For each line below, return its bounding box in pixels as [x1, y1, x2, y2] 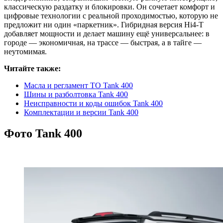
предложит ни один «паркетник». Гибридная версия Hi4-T [4, 20, 204, 29]
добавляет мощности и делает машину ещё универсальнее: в [4, 29, 210, 38]
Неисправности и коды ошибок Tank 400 [24, 99, 163, 108]
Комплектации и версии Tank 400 [24, 108, 138, 116]
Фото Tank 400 [4, 126, 82, 140]
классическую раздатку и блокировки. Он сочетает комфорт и [4, 2, 215, 11]
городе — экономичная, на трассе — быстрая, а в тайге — [4, 38, 202, 47]
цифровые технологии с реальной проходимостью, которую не [4, 11, 218, 20]
